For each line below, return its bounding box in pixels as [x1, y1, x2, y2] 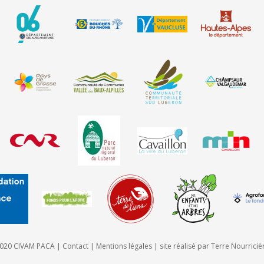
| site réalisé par [151, 241, 211, 251]
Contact [62, 241, 88, 251]
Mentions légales [95, 241, 152, 251]
